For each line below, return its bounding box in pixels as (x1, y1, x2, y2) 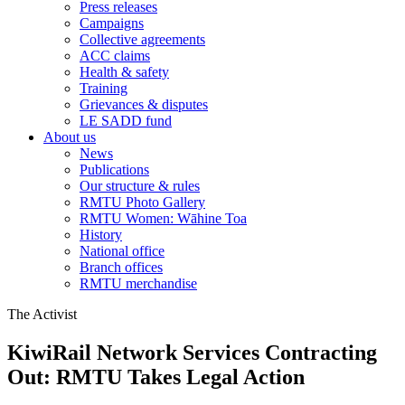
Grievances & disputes (80, 96, 208, 112)
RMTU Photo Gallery (80, 193, 205, 210)
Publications (80, 161, 149, 177)
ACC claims (80, 47, 150, 63)
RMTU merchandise (80, 275, 197, 291)
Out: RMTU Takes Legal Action (7, 364, 305, 389)
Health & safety (80, 63, 169, 80)
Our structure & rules (80, 177, 200, 193)
